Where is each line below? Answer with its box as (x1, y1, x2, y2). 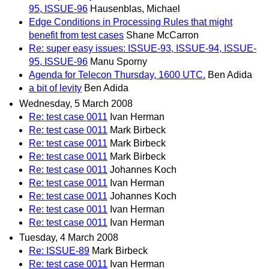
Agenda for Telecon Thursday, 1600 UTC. (29, 70, 205, 80)
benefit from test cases (29, 30, 124, 41)
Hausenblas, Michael (90, 4, 180, 14)
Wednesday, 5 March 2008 (19, 98, 133, 109)
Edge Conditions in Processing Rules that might (29, 17, 232, 28)
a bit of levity (29, 83, 82, 94)
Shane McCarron (126, 30, 199, 41)
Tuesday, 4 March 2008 (19, 232, 118, 243)
